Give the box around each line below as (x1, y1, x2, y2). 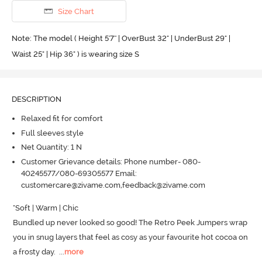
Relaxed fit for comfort (20, 114, 103, 123)
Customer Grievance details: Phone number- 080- (20, 157, 201, 166)
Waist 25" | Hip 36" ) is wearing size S (11, 49, 139, 58)
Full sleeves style (20, 128, 84, 137)
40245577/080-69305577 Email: (20, 168, 137, 178)
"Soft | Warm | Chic (13, 203, 79, 212)
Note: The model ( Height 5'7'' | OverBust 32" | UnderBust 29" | (11, 33, 230, 43)
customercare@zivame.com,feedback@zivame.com (20, 180, 205, 189)
